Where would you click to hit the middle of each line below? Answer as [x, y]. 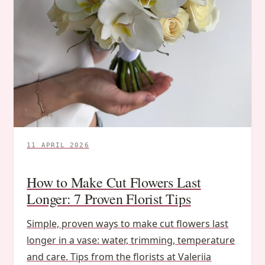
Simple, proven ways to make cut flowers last [128, 224]
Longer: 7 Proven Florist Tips [109, 199]
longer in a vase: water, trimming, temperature [131, 240]
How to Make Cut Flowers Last [114, 182]
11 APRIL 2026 [58, 146]
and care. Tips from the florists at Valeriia [119, 257]
